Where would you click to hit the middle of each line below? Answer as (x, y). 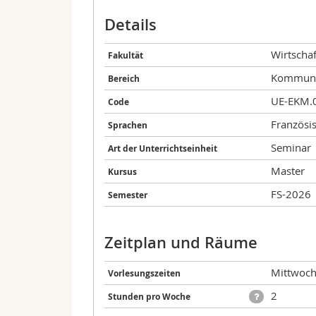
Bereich (124, 79)
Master (288, 171)
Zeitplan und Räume (181, 242)
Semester (128, 195)
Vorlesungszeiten (144, 273)
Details (130, 25)
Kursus (122, 172)
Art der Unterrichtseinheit (163, 149)
